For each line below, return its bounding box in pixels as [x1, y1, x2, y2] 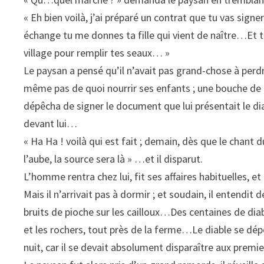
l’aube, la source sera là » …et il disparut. [24, 152, 203, 166]
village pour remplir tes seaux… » [24, 46, 170, 60]
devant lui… [24, 117, 78, 131]
